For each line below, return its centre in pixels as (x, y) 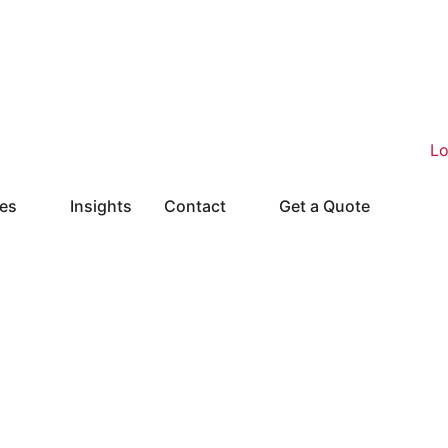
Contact (195, 205)
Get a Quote (324, 205)
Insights (101, 205)
